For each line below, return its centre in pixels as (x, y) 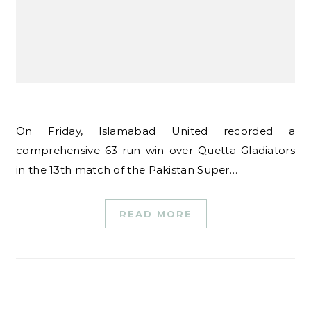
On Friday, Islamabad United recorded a (21, 131)
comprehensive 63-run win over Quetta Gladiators (155, 150)
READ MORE (155, 214)
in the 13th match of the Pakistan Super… (127, 170)
